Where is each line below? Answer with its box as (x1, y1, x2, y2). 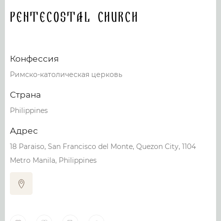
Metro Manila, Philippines (10, 156, 97, 165)
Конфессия (10, 54, 59, 64)
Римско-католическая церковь (10, 70, 122, 79)
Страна (10, 90, 41, 100)
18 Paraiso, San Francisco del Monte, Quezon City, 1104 (10, 142, 196, 151)
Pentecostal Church (10, 9, 139, 26)
